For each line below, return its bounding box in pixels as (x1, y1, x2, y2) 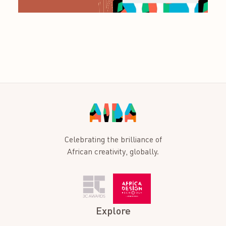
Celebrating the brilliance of (64, 134, 162, 144)
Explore (95, 204, 131, 216)
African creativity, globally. (67, 146, 159, 156)
